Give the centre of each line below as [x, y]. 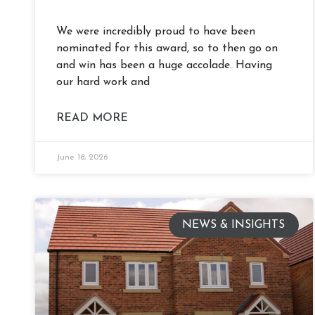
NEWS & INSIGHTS [234, 225]
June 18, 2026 [82, 158]
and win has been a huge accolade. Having [164, 66]
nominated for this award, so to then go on [167, 49]
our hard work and [103, 83]
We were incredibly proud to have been [156, 32]
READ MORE [92, 118]
